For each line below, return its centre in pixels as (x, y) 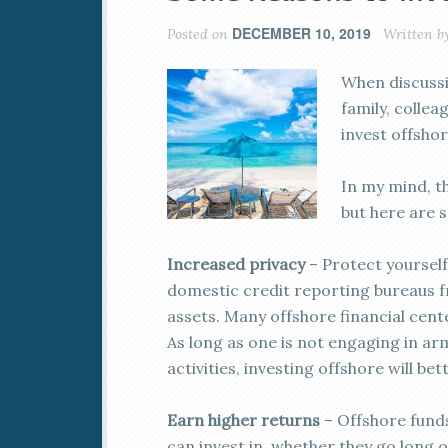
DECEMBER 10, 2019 (301, 33)
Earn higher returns (243, 420)
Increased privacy (236, 264)
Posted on (199, 34)
